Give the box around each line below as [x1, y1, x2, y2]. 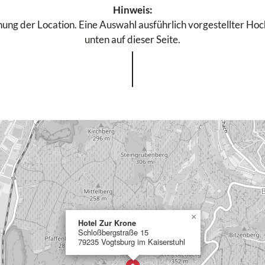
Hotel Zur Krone [78, 217, 136, 228]
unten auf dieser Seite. [85, 33, 180, 46]
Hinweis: [112, 4, 153, 16]
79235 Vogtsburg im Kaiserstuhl [78, 236, 185, 247]
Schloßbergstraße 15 [78, 227, 148, 238]
